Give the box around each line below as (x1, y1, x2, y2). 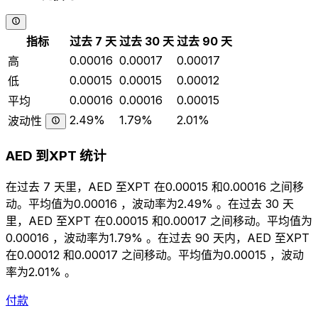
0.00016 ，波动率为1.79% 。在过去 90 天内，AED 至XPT (6, 230, 309, 245)
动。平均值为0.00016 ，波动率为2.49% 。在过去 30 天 (6, 196, 294, 211)
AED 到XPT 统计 (6, 148, 106, 165)
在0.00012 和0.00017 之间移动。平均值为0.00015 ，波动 (6, 247, 304, 262)
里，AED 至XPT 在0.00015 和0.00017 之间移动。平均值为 (6, 213, 312, 228)
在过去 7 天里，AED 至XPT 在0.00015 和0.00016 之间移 (6, 179, 304, 194)
